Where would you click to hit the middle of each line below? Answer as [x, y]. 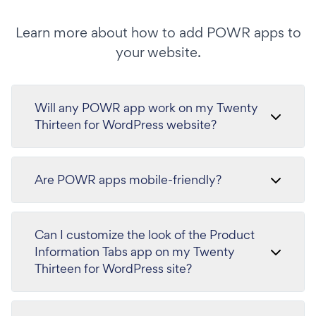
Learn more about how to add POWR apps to [158, 32]
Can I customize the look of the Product [145, 234]
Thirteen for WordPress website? [126, 124]
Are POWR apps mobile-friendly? [128, 179]
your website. [158, 52]
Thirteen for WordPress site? [113, 268]
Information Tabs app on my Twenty [135, 251]
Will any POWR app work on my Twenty [146, 107]
